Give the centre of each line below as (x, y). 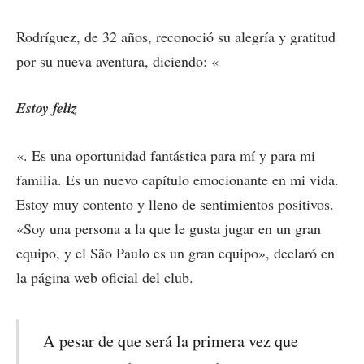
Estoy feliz (47, 108)
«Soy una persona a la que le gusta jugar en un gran (169, 229)
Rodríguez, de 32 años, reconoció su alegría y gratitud (176, 36)
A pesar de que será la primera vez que (171, 341)
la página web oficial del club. (105, 277)
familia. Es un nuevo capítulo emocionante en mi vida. (178, 180)
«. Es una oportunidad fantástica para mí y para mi (166, 156)
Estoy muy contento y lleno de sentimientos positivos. (175, 204)
